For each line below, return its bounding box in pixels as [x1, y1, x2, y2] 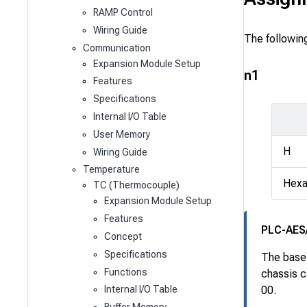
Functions [103, 266, 147, 278]
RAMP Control [93, 6, 153, 18]
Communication [82, 42, 151, 53]
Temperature [82, 164, 140, 175]
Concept [103, 230, 142, 242]
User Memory [93, 128, 151, 140]
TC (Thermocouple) [93, 180, 180, 191]
